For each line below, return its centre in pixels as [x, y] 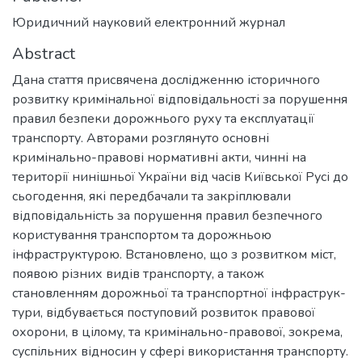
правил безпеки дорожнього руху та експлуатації [163, 118]
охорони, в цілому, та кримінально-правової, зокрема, [177, 332]
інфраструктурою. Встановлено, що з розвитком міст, [174, 254]
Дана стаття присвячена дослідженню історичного [166, 80]
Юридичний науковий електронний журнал [149, 22]
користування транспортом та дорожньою [142, 235]
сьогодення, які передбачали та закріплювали [152, 196]
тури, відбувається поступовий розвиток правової [164, 312]
